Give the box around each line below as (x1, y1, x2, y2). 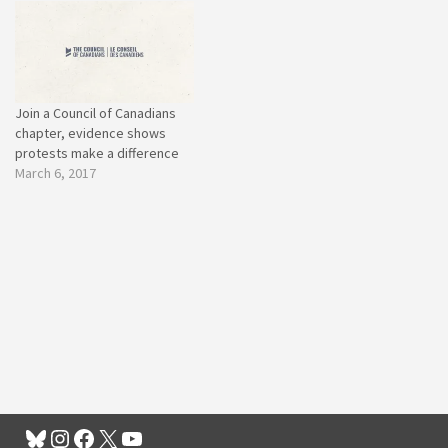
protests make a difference (15, 144, 179, 163)
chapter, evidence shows (15, 124, 166, 143)
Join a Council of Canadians (15, 104, 176, 123)
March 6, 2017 (15, 164, 96, 183)
